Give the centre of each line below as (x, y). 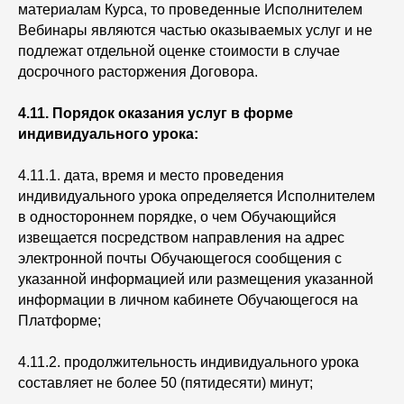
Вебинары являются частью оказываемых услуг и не (195, 30)
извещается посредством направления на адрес (181, 238)
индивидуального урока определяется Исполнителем (197, 196)
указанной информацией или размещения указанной (196, 279)
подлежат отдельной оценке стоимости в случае (179, 51)
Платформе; (61, 321)
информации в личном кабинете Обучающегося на (188, 300)
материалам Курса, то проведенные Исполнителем (190, 9)
